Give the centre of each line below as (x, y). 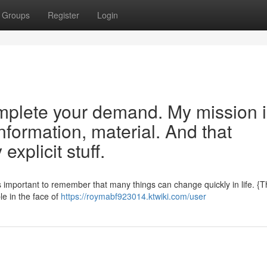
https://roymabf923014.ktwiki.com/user (133, 196)
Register (63, 15)
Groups (16, 15)
